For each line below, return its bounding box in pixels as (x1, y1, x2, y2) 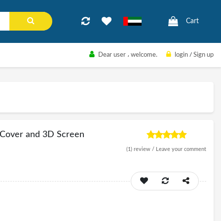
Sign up (193, 52, 214, 58)
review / (132, 147, 156, 152)
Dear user (98, 52, 126, 58)
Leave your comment (156, 147, 206, 152)
